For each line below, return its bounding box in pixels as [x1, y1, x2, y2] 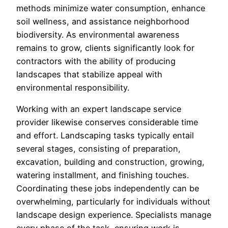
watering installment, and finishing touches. [16, 170, 189, 181]
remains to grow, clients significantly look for [16, 42, 194, 53]
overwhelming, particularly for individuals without [16, 196, 210, 207]
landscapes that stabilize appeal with [16, 69, 162, 79]
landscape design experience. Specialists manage [16, 210, 211, 220]
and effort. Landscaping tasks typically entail [16, 130, 194, 141]
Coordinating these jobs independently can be [16, 183, 199, 194]
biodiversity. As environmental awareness [16, 29, 180, 40]
